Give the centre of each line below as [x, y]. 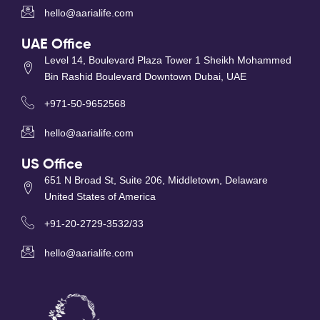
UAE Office [56, 45]
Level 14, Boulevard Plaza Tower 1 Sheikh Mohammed [167, 60]
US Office [52, 165]
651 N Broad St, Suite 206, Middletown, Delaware [156, 180]
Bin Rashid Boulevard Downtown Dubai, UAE [145, 77]
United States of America [100, 197]
